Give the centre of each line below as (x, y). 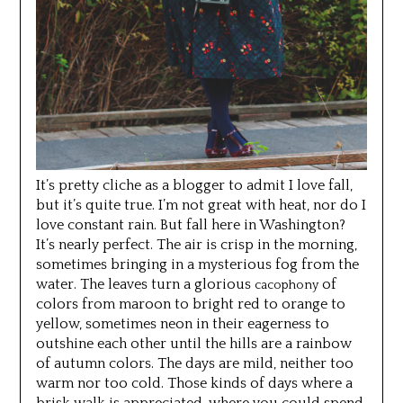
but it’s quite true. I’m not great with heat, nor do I (201, 205)
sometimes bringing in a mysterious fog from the (197, 264)
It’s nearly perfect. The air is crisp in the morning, (196, 244)
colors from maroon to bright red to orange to (190, 304)
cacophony (286, 285)
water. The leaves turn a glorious (145, 284)
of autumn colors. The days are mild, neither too (194, 363)
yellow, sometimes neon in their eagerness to (182, 323)
